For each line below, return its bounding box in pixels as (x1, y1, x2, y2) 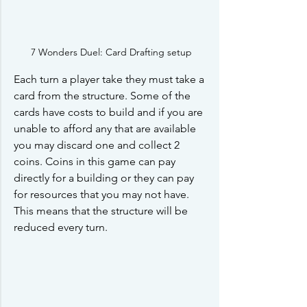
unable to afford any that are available (14, 122, 199, 136)
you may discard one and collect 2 (14, 138, 182, 152)
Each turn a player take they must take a (14, 73, 207, 86)
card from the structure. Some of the (14, 89, 193, 103)
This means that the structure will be (14, 204, 191, 218)
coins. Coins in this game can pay (14, 155, 178, 169)
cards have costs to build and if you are (14, 106, 206, 119)
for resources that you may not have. (14, 188, 192, 201)
